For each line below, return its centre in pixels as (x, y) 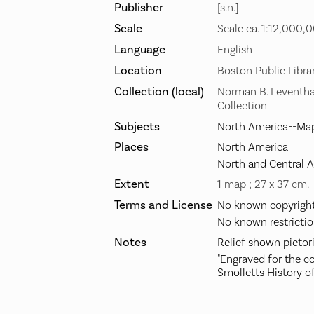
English (235, 50)
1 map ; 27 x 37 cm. (263, 184)
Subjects (137, 127)
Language (140, 49)
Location (138, 70)
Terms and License (163, 205)
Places (131, 147)
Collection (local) (159, 91)
